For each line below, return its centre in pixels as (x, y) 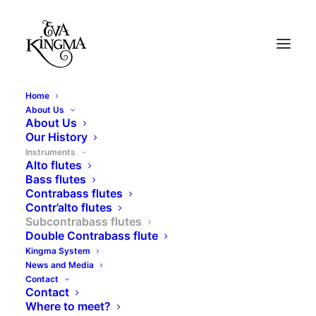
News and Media (60, 265)
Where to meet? (68, 306)
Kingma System (58, 251)
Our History (56, 137)
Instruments (50, 152)
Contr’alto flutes (69, 207)
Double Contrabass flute (92, 236)
